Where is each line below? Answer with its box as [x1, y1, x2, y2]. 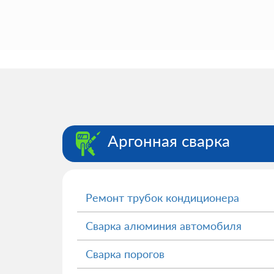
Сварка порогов [86, 247, 165, 261]
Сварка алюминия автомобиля [86, 219, 242, 232]
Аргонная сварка [108, 130, 230, 150]
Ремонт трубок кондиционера [86, 191, 239, 204]
